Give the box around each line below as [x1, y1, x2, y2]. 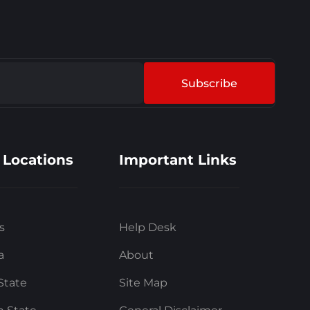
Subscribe [181, 77, 237, 91]
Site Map [118, 276, 167, 290]
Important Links [118, 152, 237, 169]
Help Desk [118, 221, 176, 235]
